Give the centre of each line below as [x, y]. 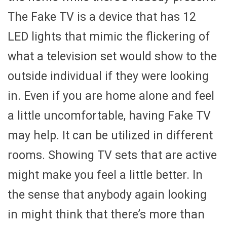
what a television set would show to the [112, 56]
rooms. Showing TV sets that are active [112, 155]
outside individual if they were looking [108, 76]
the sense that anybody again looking [107, 195]
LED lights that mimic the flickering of [109, 36]
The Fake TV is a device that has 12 [102, 17]
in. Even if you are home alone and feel [111, 96]
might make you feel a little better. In [105, 175]
